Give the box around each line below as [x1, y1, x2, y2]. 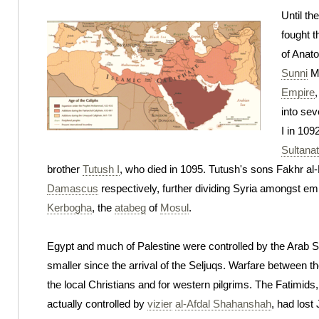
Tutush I [83, 162, 120, 175]
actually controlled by [47, 297, 147, 310]
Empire [281, 85, 315, 98]
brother [47, 162, 83, 175]
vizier [147, 297, 172, 310]
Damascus [47, 182, 98, 194]
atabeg [115, 201, 146, 214]
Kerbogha [47, 201, 92, 214]
